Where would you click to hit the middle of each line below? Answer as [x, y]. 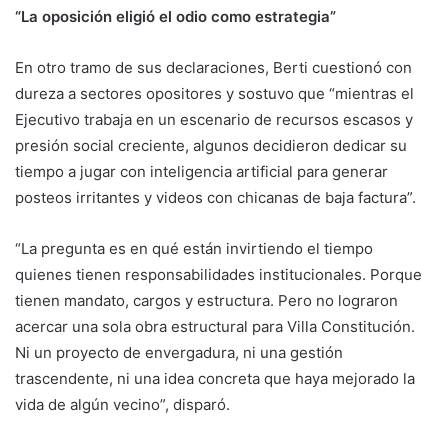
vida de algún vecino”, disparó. [122, 404]
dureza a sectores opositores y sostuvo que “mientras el [214, 93]
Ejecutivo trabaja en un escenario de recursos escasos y [214, 119]
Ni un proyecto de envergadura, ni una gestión [179, 352]
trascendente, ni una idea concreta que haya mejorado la [215, 378]
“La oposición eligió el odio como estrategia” [175, 16]
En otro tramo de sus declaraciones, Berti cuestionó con [213, 67]
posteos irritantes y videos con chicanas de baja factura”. [215, 197]
